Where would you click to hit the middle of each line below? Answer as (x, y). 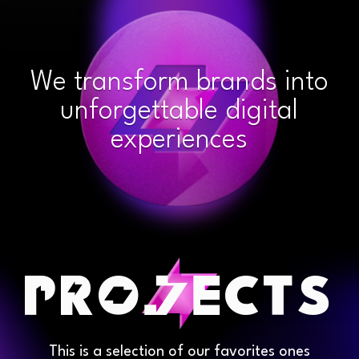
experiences (179, 140)
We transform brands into (179, 82)
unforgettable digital (179, 111)
